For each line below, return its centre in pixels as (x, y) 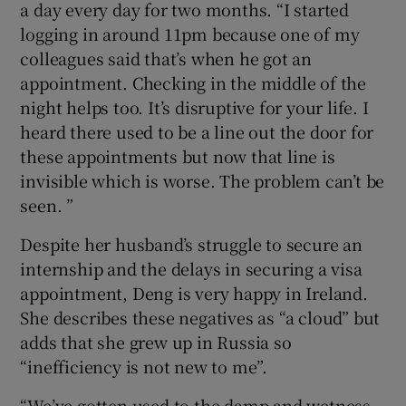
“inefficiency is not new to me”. (144, 366)
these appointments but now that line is (178, 155)
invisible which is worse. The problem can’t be (203, 180)
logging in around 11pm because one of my (190, 33)
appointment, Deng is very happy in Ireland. (194, 292)
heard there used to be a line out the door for (197, 131)
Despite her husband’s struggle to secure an (191, 243)
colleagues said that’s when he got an (166, 58)
